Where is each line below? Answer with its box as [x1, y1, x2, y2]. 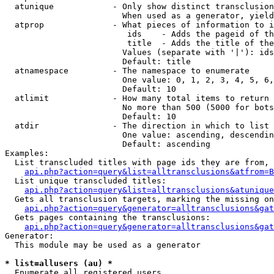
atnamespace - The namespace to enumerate [5, 66, 250, 75]
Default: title [5, 57, 191, 66]
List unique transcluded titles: [5, 176, 166, 185]
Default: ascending [5, 139, 210, 149]
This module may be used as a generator [5, 240, 201, 250]
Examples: [5, 149, 49, 158]
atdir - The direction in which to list [5, 121, 269, 130]
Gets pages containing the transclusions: [5, 213, 210, 222]
